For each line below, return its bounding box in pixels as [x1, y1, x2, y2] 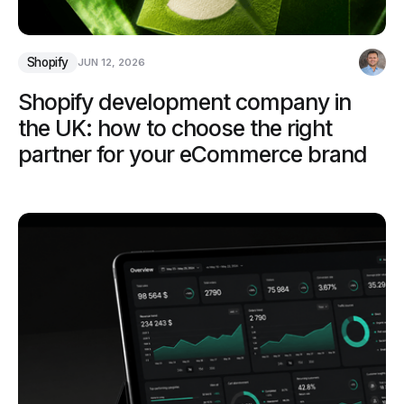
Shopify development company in [17, 87, 352, 115]
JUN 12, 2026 [77, 56, 145, 69]
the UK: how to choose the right [17, 114, 333, 142]
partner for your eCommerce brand [17, 140, 368, 168]
